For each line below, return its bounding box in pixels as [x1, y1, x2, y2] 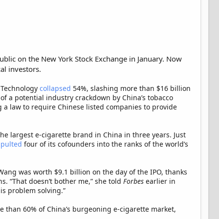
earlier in [144, 176, 175, 186]
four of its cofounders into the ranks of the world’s [22, 139, 188, 149]
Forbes [123, 176, 144, 186]
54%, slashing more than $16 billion [71, 83, 191, 93]
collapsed [40, 83, 71, 93]
